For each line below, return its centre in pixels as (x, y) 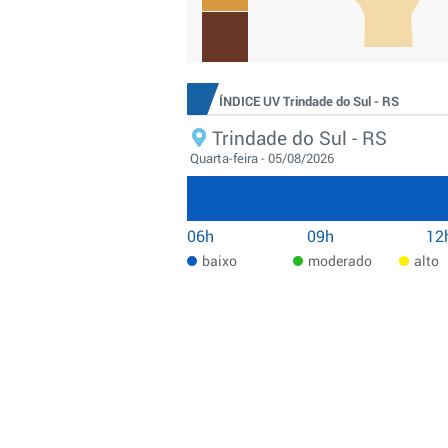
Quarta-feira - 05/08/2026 (262, 158)
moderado (340, 260)
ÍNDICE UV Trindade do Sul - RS (309, 101)
